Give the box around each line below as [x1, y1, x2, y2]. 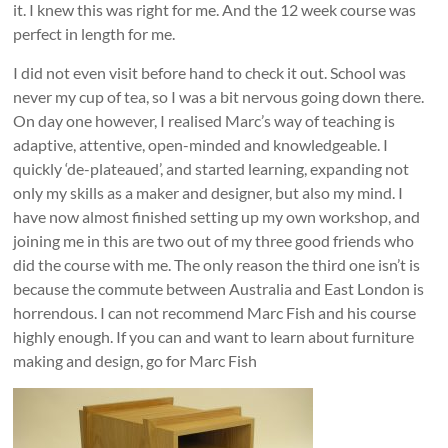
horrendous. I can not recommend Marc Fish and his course [13, 303, 417, 323]
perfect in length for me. [13, 24, 176, 44]
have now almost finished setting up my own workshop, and [13, 207, 421, 227]
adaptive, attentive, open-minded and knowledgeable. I [13, 135, 389, 155]
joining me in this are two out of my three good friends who [13, 231, 415, 251]
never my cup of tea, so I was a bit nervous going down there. [13, 87, 425, 107]
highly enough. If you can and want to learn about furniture [13, 327, 415, 347]
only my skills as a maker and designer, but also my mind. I [13, 183, 404, 203]
